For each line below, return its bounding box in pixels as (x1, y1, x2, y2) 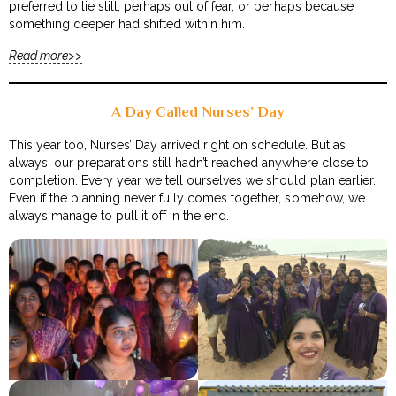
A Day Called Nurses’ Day (111, 103, 285, 120)
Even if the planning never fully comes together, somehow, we (9, 190, 365, 205)
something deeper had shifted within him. (9, 16, 246, 31)
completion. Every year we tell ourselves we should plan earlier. (9, 172, 376, 187)
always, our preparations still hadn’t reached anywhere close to (9, 155, 369, 170)
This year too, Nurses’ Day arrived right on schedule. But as (9, 137, 346, 152)
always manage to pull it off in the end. (9, 208, 230, 223)
